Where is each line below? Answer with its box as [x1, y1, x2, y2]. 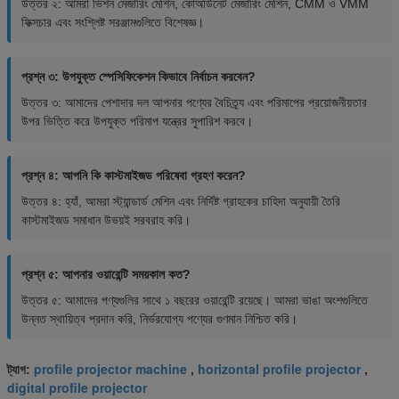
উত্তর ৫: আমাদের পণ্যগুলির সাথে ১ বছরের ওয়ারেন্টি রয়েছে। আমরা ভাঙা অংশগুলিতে [21, 293, 368, 308]
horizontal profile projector [198, 360, 361, 379]
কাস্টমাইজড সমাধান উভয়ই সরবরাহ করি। [21, 213, 191, 228]
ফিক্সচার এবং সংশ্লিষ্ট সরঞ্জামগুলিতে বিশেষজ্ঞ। [21, 15, 204, 30]
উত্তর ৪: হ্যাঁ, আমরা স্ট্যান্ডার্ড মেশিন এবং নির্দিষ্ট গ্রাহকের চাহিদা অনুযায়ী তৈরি [21, 194, 340, 209]
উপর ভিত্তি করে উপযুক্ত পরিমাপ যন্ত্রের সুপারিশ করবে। [21, 114, 253, 129]
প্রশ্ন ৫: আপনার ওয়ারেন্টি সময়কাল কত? [21, 267, 191, 282]
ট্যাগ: [7, 362, 34, 378]
